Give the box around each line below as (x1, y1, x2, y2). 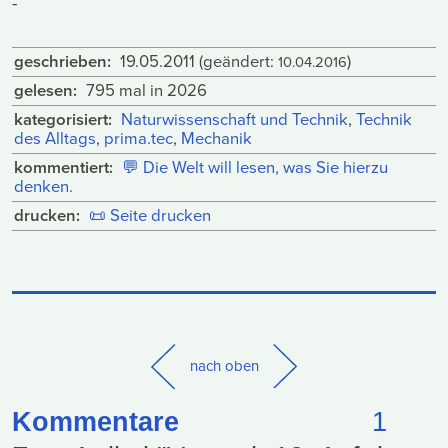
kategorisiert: (14, 107, 113, 132)
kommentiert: (14, 155, 114, 180)
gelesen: (14, 78, 78, 103)
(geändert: (194, 49, 278, 75)
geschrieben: (14, 49, 112, 74)
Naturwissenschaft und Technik (120, 107, 348, 133)
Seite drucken (109, 203, 211, 229)
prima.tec (104, 126, 174, 152)
